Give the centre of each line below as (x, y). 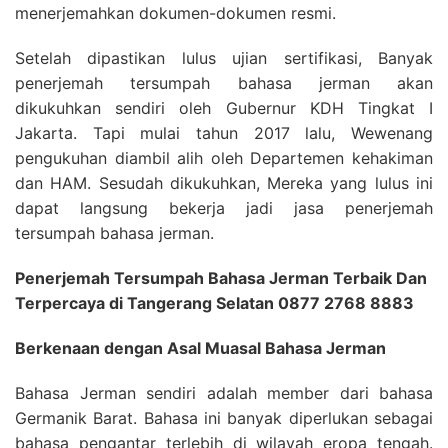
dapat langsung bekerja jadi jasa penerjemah (224, 208)
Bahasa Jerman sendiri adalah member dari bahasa (224, 393)
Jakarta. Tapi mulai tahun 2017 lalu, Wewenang (224, 133)
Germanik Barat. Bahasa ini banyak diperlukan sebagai (224, 418)
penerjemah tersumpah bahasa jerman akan (224, 83)
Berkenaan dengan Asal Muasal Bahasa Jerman (200, 348)
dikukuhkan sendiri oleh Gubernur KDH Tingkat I (224, 108)
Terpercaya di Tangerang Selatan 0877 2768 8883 (214, 303)
